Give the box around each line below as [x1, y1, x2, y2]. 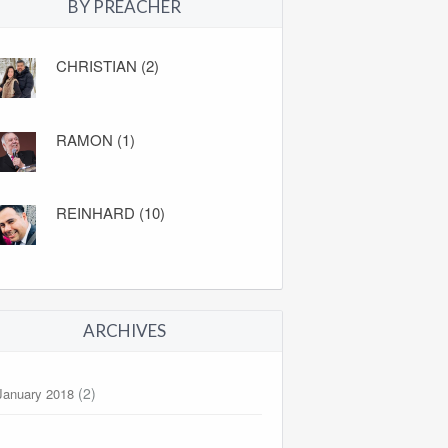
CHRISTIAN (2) [56, 55, 160, 77]
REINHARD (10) [56, 202, 166, 224]
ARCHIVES [82, 319, 166, 341]
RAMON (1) [56, 128, 136, 150]
